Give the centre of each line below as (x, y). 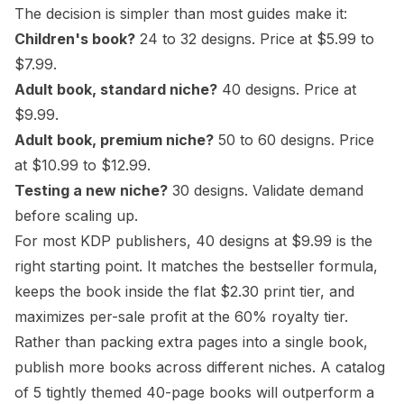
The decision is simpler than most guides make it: (181, 14)
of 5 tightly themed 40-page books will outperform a (194, 392)
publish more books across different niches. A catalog (200, 367)
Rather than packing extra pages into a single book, (191, 342)
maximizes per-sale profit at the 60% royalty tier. (181, 317)
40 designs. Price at (287, 89)
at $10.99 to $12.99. (83, 165)
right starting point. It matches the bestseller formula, (196, 266)
